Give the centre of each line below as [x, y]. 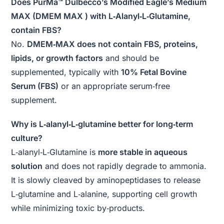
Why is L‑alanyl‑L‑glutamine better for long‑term [102, 124]
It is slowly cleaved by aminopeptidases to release [106, 180]
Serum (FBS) [35, 86]
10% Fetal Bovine [154, 72]
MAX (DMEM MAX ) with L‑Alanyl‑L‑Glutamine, [101, 16]
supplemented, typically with [66, 72]
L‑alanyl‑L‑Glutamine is [55, 152]
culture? [27, 138]
